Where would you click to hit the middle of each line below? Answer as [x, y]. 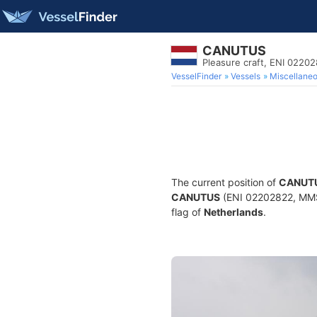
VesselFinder [196, 76]
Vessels [246, 76]
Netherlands [234, 212]
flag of [188, 212]
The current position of [225, 182]
